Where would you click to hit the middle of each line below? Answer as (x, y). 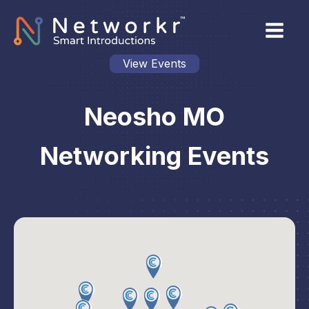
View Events (154, 63)
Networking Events (154, 156)
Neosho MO (154, 117)
